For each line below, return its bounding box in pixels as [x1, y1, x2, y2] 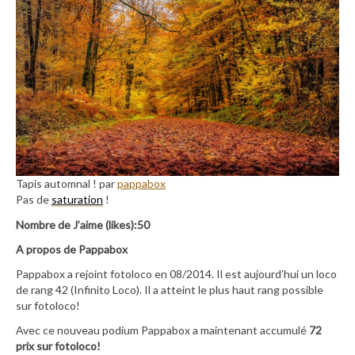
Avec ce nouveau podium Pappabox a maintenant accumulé [16, 323, 309, 338]
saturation [52, 193, 103, 207]
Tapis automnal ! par [16, 177, 117, 191]
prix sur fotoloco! [16, 339, 101, 353]
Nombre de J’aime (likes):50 [16, 217, 150, 231]
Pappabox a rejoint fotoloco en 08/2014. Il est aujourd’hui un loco [16, 266, 337, 281]
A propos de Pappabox [16, 242, 128, 256]
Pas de [16, 193, 52, 207]
